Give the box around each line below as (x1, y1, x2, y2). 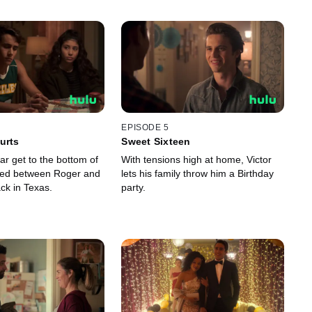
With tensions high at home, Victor (121, 154, 272, 166)
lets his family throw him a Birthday (121, 168, 274, 180)
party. (121, 182, 146, 194)
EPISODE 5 (121, 123, 169, 133)
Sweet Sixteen (121, 136, 191, 148)
